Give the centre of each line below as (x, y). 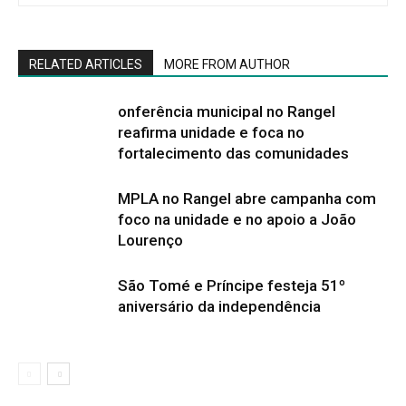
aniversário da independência (219, 306)
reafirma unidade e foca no (211, 132)
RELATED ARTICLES (86, 64)
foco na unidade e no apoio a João (237, 219)
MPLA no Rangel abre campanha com (247, 198)
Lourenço (150, 240)
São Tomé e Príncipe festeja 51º (232, 285)
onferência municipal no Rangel (227, 111)
